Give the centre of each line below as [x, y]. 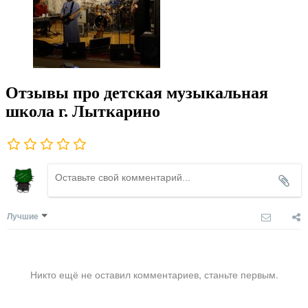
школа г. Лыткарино [83, 112]
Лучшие [23, 216]
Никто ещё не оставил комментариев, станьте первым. [154, 275]
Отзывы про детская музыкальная [137, 93]
